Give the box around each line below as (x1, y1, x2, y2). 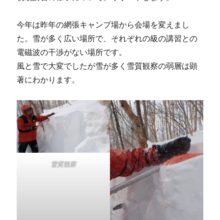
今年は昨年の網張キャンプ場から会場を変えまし (17, 20, 190, 30)
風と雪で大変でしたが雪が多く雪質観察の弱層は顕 (17, 61, 198, 71)
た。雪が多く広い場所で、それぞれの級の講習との (17, 33, 198, 44)
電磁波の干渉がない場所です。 (17, 47, 127, 57)
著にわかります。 (17, 75, 80, 85)
